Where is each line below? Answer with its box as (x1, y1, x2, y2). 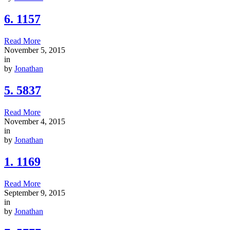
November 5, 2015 (4, 46, 65, 55)
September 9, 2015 (4, 188, 65, 197)
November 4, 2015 (4, 117, 65, 126)
